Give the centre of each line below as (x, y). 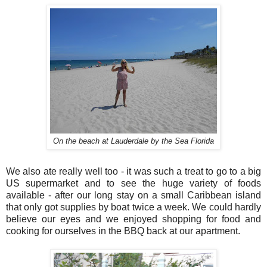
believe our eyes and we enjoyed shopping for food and (133, 219)
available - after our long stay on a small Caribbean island (133, 195)
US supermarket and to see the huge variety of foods (133, 184)
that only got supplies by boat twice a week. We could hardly (133, 207)
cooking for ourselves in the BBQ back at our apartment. (123, 231)
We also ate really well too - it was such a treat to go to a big (133, 172)
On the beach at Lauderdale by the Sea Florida (133, 141)
